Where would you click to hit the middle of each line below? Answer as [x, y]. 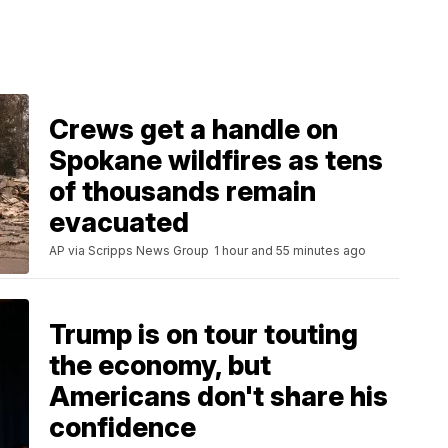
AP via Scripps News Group [129, 251]
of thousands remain [182, 192]
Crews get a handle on [193, 130]
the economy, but [160, 366]
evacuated [119, 223]
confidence [122, 428]
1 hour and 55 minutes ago [290, 251]
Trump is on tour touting [203, 335]
